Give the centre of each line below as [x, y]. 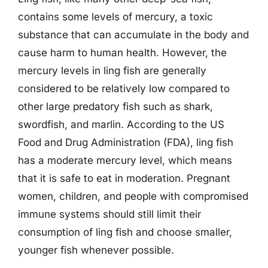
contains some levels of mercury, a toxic [115, 17]
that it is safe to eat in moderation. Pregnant [124, 178]
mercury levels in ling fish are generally [112, 71]
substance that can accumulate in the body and [133, 35]
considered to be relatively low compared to [124, 89]
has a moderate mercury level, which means [125, 160]
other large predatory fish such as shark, [115, 106]
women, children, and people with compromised [133, 196]
